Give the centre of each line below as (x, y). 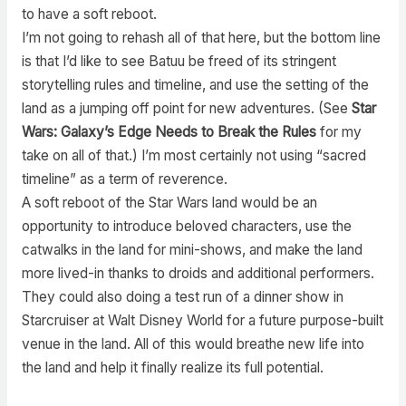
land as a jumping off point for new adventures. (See (186, 108)
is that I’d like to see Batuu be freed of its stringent (179, 61)
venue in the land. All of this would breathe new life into (193, 343)
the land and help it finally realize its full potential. (172, 367)
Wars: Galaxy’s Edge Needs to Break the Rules (169, 131)
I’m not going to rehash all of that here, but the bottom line (201, 37)
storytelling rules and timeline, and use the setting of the (195, 84)
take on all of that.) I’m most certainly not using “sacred (193, 155)
